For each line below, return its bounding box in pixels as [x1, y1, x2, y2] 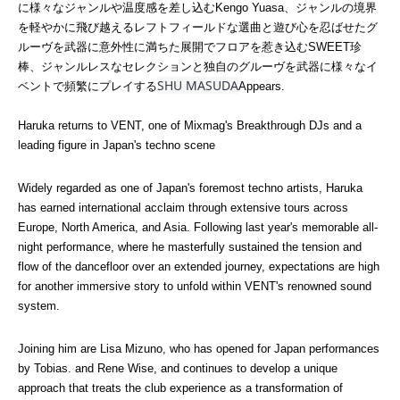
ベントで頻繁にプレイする [18, 79, 157, 93]
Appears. [238, 79, 285, 93]
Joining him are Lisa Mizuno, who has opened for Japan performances [18, 342, 379, 355]
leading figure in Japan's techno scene [18, 138, 215, 152]
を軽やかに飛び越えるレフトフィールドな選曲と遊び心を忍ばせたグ [18, 21, 378, 34]
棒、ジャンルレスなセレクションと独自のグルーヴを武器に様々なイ [18, 60, 378, 73]
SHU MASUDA [157, 77, 238, 94]
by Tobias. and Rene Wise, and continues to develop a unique [18, 362, 337, 375]
